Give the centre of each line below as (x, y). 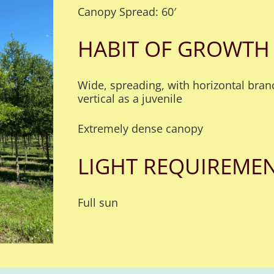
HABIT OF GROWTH (174, 49)
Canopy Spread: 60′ (127, 11)
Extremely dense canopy (140, 129)
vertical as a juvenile (130, 99)
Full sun (98, 203)
